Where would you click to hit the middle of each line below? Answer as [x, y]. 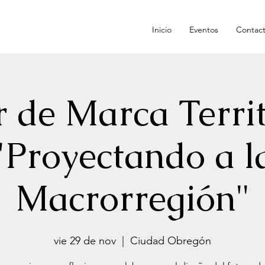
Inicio [162, 30]
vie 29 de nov [85, 241]
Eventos [204, 30]
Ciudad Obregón [171, 241]
